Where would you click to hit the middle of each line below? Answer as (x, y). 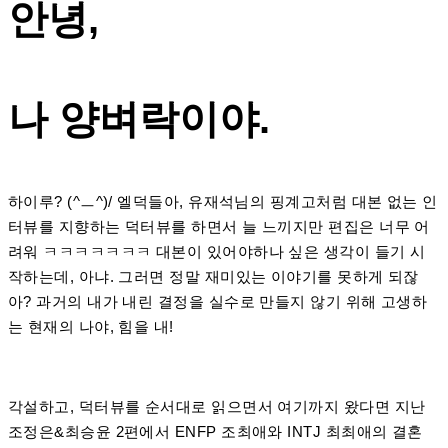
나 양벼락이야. (139, 118)
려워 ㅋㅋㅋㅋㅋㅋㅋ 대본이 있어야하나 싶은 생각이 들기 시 (217, 251)
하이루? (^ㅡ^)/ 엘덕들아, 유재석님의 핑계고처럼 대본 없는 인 (223, 201)
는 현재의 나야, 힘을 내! (91, 326)
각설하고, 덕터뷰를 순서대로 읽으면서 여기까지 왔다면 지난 (217, 406)
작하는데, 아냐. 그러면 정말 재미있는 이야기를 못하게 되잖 (213, 276)
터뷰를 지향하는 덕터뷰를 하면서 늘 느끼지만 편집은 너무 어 (219, 226)
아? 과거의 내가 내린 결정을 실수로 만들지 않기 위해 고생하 (218, 301)
